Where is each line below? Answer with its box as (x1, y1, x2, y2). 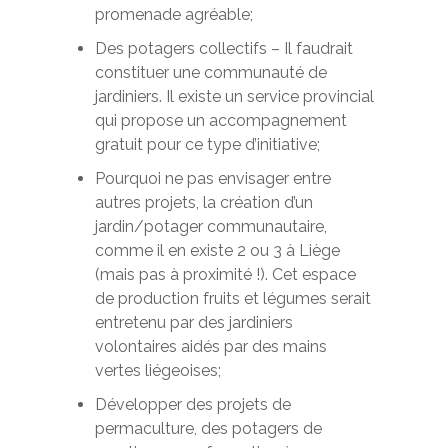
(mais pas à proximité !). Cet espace (94, 265, 356, 284)
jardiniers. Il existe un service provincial (94, 87, 374, 106)
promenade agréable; (94, 5, 253, 24)
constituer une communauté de (94, 63, 327, 82)
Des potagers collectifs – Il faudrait (94, 39, 353, 58)
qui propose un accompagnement (94, 111, 347, 130)
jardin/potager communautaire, (94, 217, 327, 236)
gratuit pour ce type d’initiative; (94, 135, 320, 154)
